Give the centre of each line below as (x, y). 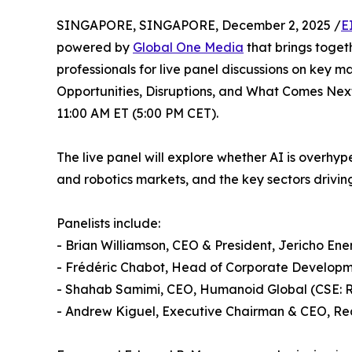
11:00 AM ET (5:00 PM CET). (137, 114)
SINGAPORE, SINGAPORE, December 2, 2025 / (199, 26)
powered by (95, 48)
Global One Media (188, 48)
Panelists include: (108, 224)
